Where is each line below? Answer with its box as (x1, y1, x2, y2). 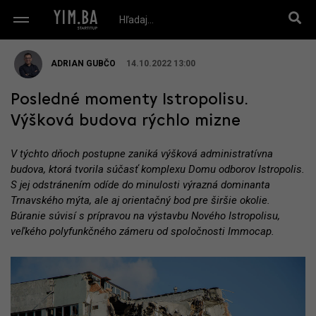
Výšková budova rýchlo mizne (11, 113, 241, 130)
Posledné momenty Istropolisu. (11, 92, 248, 109)
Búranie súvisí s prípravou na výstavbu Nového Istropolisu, (11, 209, 280, 222)
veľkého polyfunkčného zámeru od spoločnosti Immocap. (11, 225, 274, 238)
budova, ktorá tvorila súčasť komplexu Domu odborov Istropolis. (11, 163, 305, 176)
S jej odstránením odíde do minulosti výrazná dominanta (11, 178, 270, 191)
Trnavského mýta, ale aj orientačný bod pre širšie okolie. (11, 194, 270, 207)
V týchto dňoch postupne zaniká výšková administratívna (11, 147, 273, 160)
